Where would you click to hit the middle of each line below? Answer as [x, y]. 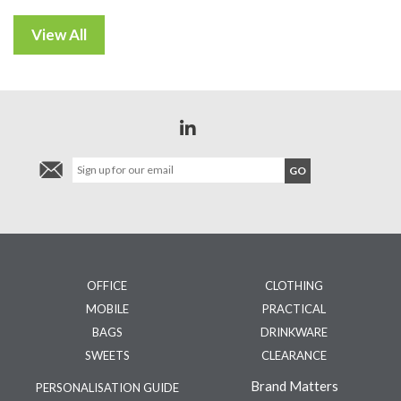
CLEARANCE [294, 355]
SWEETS [107, 355]
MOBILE [107, 308]
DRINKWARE [294, 332]
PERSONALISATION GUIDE [107, 387]
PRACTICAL [294, 308]
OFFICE [107, 285]
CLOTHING [294, 285]
